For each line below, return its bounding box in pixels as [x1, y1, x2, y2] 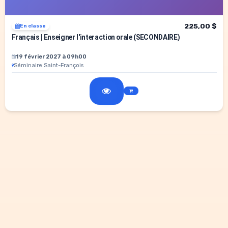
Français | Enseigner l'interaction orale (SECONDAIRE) [11, 33, 180, 41]
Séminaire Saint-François [13, 62, 83, 69]
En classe [19, 23, 46, 29]
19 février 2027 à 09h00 [15, 53, 87, 61]
